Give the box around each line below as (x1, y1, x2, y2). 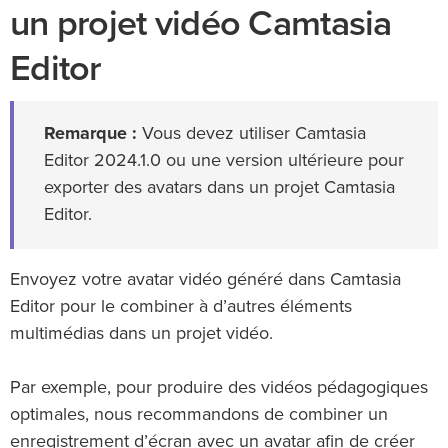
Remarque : (44, 125, 137, 144)
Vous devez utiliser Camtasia (137, 125, 366, 144)
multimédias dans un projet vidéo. (10, 325, 273, 344)
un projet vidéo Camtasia (10, 2, 392, 46)
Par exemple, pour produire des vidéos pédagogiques (10, 379, 428, 398)
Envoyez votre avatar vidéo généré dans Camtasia (10, 271, 401, 290)
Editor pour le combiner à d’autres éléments (10, 298, 352, 317)
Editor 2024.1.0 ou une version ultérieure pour (44, 152, 404, 171)
